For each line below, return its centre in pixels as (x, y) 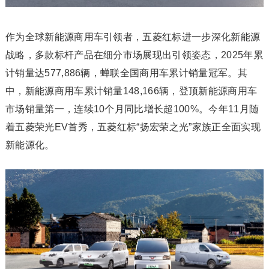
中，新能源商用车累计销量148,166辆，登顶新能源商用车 (131, 91)
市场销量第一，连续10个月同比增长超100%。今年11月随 (132, 109)
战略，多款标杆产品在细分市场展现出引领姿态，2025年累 (134, 55)
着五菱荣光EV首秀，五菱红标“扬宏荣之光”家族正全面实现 (133, 127)
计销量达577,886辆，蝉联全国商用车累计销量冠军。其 (126, 73)
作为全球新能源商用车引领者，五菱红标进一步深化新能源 (133, 37)
